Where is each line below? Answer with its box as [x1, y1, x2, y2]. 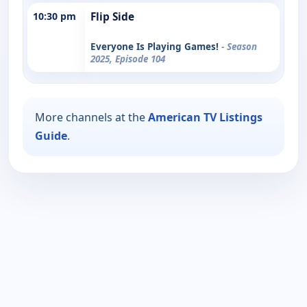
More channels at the [35, 109, 148, 125]
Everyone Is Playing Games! [90, 40, 221, 53]
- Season [221, 40, 257, 53]
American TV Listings [148, 109, 262, 125]
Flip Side [90, 9, 134, 24]
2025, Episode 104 [90, 52, 165, 65]
